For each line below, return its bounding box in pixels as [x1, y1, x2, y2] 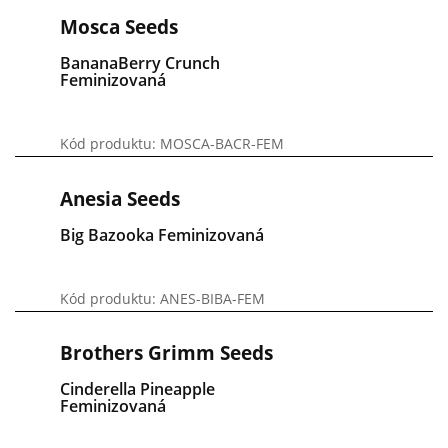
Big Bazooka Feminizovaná [60, 223, 264, 246]
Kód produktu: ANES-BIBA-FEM [60, 288, 265, 308]
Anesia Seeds [60, 185, 180, 212]
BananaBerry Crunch [60, 52, 220, 75]
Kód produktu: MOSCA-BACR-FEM [60, 134, 284, 154]
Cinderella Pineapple [60, 378, 215, 401]
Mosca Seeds [60, 14, 178, 41]
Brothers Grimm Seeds [60, 340, 273, 367]
